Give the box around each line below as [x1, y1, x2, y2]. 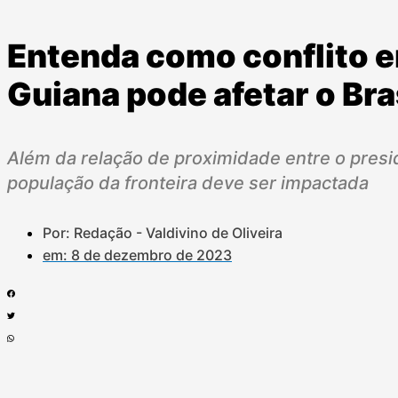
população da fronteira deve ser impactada [7, 172, 369, 194]
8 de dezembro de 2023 [71, 246, 232, 264]
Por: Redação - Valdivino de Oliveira [43, 224, 283, 242]
